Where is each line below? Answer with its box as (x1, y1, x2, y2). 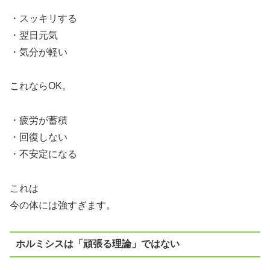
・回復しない (10, 132, 67, 143)
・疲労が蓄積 (10, 115, 67, 126)
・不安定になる (10, 149, 77, 160)
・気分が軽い (10, 46, 67, 57)
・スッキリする (10, 13, 77, 24)
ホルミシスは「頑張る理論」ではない (15, 239, 180, 250)
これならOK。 (10, 81, 72, 92)
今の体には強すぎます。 (10, 200, 116, 210)
